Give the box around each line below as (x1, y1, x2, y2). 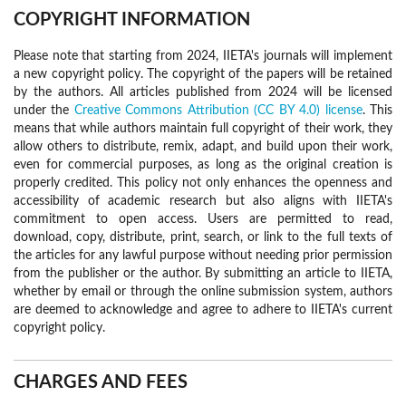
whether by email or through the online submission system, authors (14, 285, 392, 299)
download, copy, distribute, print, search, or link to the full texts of (14, 231, 392, 245)
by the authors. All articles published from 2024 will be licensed (14, 86, 392, 100)
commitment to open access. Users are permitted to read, (14, 213, 392, 227)
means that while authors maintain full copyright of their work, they (14, 122, 392, 136)
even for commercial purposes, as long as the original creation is (14, 159, 392, 172)
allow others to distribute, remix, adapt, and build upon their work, (14, 140, 392, 154)
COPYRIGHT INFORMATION (14, 11, 250, 30)
